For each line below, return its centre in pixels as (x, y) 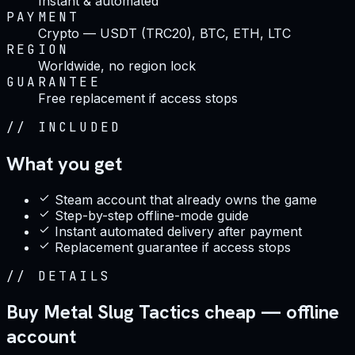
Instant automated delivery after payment (178, 231)
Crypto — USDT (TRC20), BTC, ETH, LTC (164, 33)
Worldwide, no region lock (117, 65)
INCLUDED (80, 127)
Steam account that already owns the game (186, 199)
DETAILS (74, 276)
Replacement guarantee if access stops (173, 247)
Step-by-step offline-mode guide (152, 215)
